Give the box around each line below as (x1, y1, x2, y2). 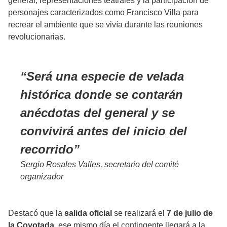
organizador (20, 172, 63, 181)
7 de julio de (167, 209, 213, 218)
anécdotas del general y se (20, 106, 175, 120)
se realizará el (112, 209, 167, 218)
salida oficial (64, 209, 112, 218)
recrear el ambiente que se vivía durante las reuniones (8, 20, 203, 29)
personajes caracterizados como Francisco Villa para (8, 8, 199, 17)
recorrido (20, 142, 73, 157)
